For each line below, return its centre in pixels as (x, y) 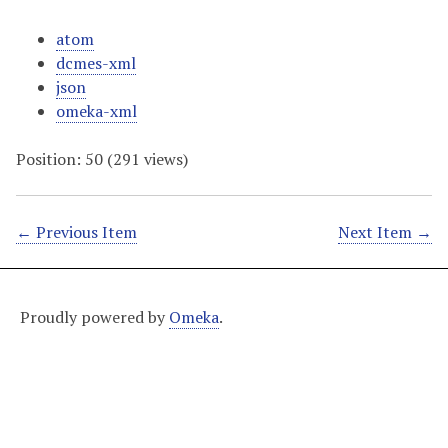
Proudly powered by (94, 317)
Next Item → (385, 232)
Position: (50, 159)
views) (164, 159)
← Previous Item (76, 232)
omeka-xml (96, 111)
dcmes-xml (96, 63)
